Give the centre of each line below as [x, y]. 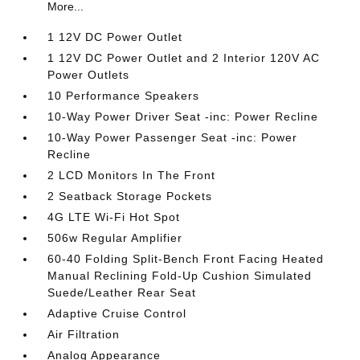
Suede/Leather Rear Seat [122, 292]
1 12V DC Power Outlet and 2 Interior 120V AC [184, 58]
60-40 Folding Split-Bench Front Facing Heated [186, 259]
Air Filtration [84, 334]
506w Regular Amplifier [115, 238]
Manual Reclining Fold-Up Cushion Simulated [180, 276]
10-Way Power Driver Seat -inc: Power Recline [183, 117]
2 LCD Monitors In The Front [132, 175]
